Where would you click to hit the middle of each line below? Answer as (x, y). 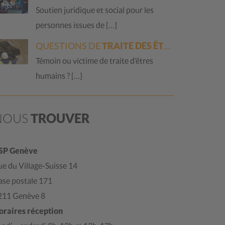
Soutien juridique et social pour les (94, 10)
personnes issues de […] (76, 25)
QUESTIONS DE (69, 46)
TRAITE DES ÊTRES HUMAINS (133, 46)
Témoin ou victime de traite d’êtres (94, 61)
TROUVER (60, 118)
